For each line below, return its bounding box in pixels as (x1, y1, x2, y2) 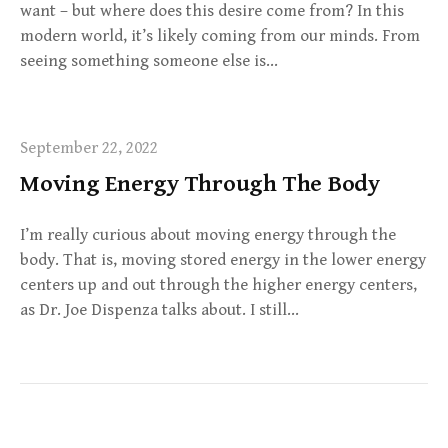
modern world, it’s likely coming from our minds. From (20, 26, 420, 46)
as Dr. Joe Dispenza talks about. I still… (20, 300, 299, 320)
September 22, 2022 (20, 138, 158, 158)
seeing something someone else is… (20, 51, 278, 71)
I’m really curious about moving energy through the (20, 225, 396, 245)
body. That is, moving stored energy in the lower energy (20, 250, 426, 270)
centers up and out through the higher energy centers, (20, 275, 417, 295)
